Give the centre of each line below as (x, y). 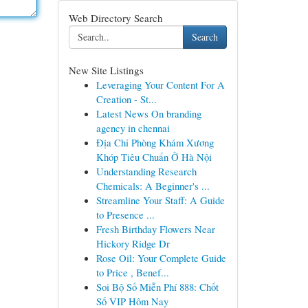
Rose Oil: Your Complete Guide (161, 258)
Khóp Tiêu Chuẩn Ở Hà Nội (154, 157)
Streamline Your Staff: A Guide (160, 200)
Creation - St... (126, 99)
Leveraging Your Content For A (160, 85)
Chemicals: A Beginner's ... (153, 186)
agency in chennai (133, 128)
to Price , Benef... (132, 272)
